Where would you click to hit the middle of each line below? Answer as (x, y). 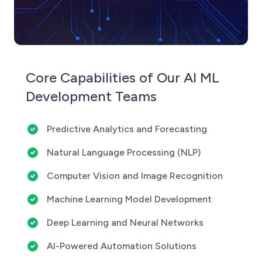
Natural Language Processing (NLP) (124, 152)
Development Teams (91, 96)
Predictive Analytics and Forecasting (127, 129)
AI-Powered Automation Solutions (122, 246)
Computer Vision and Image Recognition (135, 176)
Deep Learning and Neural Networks (125, 223)
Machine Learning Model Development (129, 199)
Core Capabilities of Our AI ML (123, 77)
